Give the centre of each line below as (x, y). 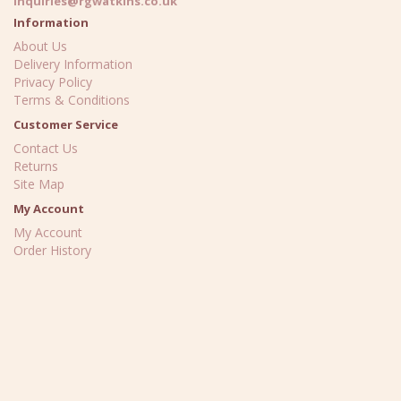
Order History (52, 250)
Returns (36, 166)
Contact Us (46, 148)
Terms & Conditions (72, 100)
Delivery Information (73, 64)
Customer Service (66, 124)
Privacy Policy (53, 82)
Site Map (39, 184)
